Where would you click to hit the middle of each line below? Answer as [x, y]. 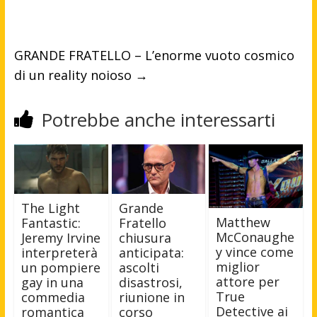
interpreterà [59, 252]
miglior [238, 267]
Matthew [243, 223]
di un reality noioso [74, 75]
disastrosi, [150, 282]
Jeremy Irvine [60, 237]
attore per [248, 282]
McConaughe [255, 237]
